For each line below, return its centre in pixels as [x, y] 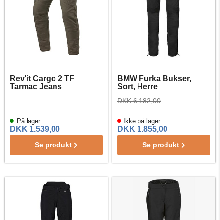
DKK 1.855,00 [142, 129]
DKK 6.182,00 [139, 101]
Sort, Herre [137, 87]
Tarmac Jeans [36, 87]
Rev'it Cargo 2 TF [42, 78]
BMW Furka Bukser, [154, 78]
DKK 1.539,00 [35, 129]
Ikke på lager [141, 121]
